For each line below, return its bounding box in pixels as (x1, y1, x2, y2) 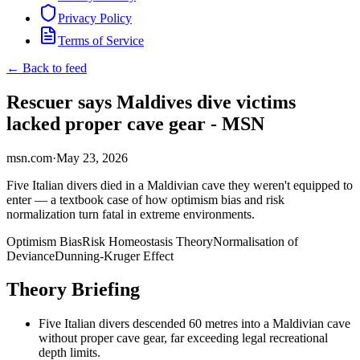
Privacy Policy (58, 10, 132, 25)
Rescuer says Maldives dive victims (6, 91, 296, 112)
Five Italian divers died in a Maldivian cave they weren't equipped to (6, 178, 353, 192)
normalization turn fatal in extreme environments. (6, 207, 255, 221)
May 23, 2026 (56, 150, 128, 165)
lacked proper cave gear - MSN (6, 112, 264, 134)
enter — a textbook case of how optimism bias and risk (6, 192, 284, 207)
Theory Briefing (6, 279, 140, 301)
